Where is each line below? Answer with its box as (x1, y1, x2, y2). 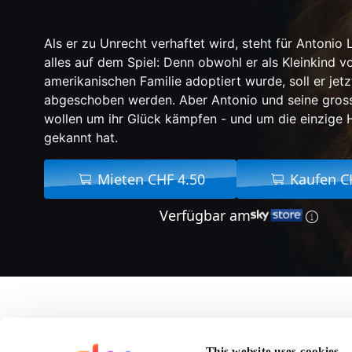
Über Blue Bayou (157, 315, 307, 341)
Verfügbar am (159, 205, 251, 225)
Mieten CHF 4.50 (97, 169, 205, 189)
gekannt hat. (44, 129, 118, 145)
